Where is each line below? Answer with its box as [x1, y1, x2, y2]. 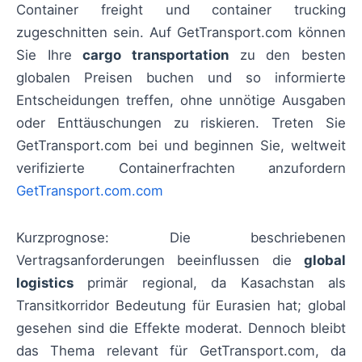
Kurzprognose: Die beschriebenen [16, 229, 346, 246]
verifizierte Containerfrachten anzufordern [16, 159, 346, 176]
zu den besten [229, 46, 347, 63]
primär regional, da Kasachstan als [74, 274, 346, 291]
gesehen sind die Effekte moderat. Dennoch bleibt [16, 319, 346, 336]
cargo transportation [82, 46, 229, 63]
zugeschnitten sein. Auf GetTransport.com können [16, 23, 346, 40]
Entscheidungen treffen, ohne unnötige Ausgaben [16, 91, 346, 108]
